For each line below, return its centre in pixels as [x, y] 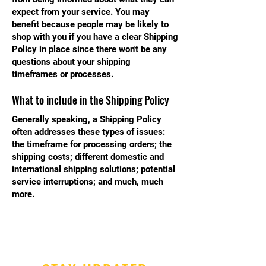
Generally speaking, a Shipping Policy [87, 119]
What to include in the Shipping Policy [91, 100]
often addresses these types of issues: [88, 132]
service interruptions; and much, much [88, 182]
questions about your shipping [71, 62]
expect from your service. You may [81, 12]
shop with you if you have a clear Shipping [95, 37]
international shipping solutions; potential [94, 169]
